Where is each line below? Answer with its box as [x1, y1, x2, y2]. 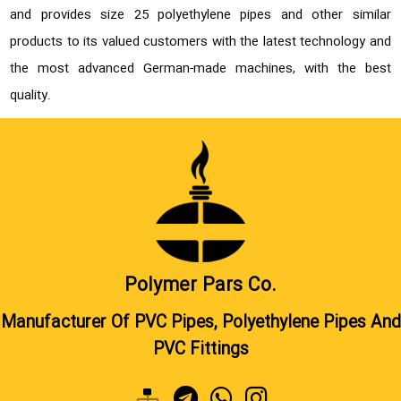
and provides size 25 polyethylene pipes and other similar [10, 4, 391, 26]
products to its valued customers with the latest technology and [10, 30, 391, 53]
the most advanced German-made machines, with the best [10, 57, 391, 80]
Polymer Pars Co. [124, 270, 277, 301]
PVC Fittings [152, 336, 249, 363]
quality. [10, 84, 52, 107]
